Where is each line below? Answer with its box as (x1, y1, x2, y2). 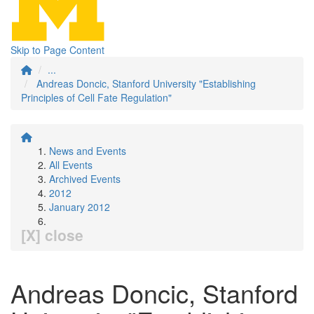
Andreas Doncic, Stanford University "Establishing (36, 76, 256, 90)
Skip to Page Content (11, 43, 104, 57)
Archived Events (49, 172, 121, 186)
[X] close (21, 224, 83, 245)
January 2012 (49, 200, 110, 214)
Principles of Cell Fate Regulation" (21, 90, 172, 104)
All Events (49, 158, 93, 172)
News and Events (49, 144, 126, 158)
